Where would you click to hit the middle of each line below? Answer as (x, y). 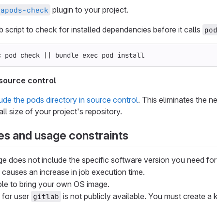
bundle (67, 55)
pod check (24, 55)
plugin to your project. (89, 9)
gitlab (46, 196)
